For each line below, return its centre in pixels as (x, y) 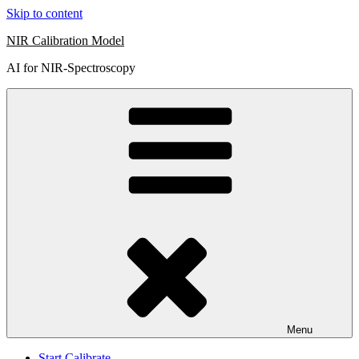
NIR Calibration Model (65, 40)
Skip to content (44, 13)
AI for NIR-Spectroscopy (71, 68)
